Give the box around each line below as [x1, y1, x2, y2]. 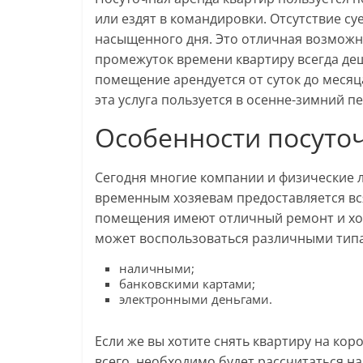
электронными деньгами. [119, 291, 272, 308]
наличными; [119, 260, 194, 277]
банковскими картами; [119, 275, 255, 293]
